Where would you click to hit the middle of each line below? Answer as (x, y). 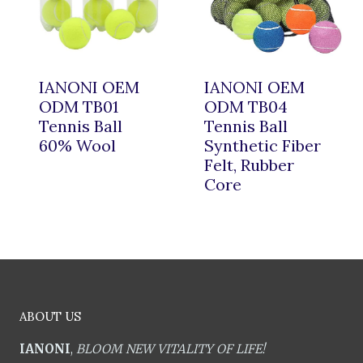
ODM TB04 (246, 106)
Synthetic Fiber (263, 145)
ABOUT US (50, 316)
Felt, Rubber (249, 164)
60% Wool (77, 145)
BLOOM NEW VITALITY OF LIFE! (171, 349)
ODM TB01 (79, 106)
